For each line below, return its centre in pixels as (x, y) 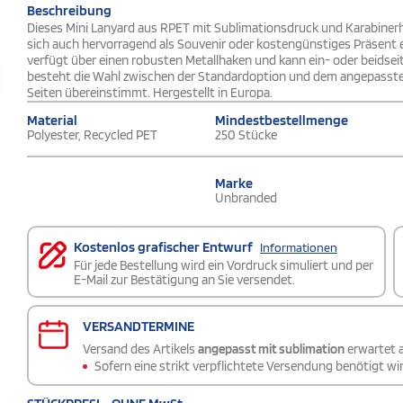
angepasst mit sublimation (271, 349)
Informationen (299, 248)
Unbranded (246, 197)
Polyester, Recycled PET (92, 135)
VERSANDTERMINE (139, 327)
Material (52, 121)
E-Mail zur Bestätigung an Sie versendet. (184, 280)
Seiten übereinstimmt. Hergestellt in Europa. (150, 93)
